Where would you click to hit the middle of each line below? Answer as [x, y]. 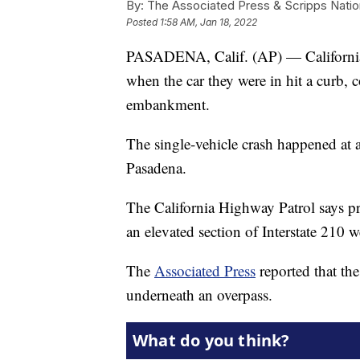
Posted [143, 22]
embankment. [168, 104]
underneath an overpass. [199, 295]
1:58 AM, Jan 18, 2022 [209, 22]
